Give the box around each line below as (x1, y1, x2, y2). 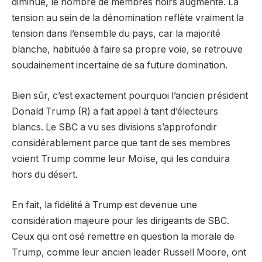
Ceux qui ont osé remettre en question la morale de (12, 230, 235, 242)
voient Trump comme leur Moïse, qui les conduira (12, 153, 230, 165)
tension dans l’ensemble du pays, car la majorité (12, 28, 220, 40)
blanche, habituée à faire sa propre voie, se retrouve (12, 44, 243, 56)
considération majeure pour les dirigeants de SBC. (12, 215, 229, 226)
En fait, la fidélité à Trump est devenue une (12, 199, 197, 211)
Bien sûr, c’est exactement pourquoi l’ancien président (12, 90, 248, 102)
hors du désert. (12, 169, 78, 181)
